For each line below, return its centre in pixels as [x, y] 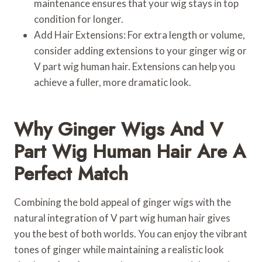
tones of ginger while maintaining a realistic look [119, 249]
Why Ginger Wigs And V [118, 129]
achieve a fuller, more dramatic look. [113, 82]
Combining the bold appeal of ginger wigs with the [123, 202]
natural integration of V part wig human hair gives [122, 218]
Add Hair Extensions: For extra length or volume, [139, 35]
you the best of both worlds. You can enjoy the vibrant [131, 233]
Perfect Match [71, 173]
